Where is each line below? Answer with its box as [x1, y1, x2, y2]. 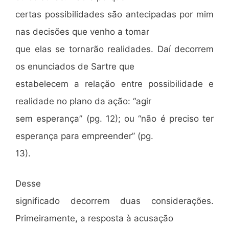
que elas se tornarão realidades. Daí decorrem [15, 43, 214, 54]
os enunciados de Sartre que [15, 61, 134, 72]
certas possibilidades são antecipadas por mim [15, 9, 214, 19]
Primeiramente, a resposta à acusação [15, 213, 173, 223]
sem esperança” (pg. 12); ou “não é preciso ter [15, 113, 214, 124]
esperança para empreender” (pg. [15, 130, 153, 141]
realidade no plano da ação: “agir [15, 96, 151, 106]
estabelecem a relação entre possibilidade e [15, 78, 214, 89]
